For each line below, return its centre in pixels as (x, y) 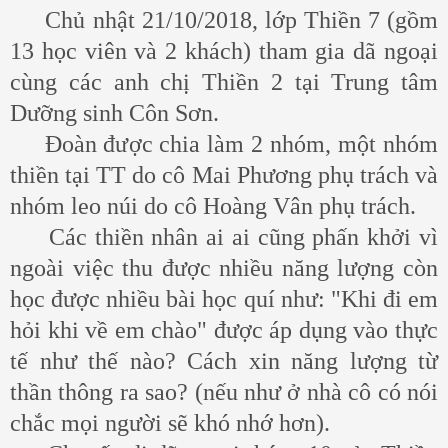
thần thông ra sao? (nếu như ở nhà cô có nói (224, 391)
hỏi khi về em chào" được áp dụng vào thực (224, 329)
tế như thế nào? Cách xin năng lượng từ (224, 360)
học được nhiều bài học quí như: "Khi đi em (224, 298)
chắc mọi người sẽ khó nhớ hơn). (173, 422)
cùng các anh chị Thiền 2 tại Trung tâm (224, 81)
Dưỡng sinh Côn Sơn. (117, 112)
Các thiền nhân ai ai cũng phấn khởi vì (224, 236)
